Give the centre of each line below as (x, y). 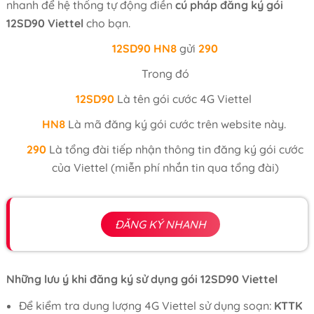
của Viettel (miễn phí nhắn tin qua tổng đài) (165, 168)
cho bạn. (107, 23)
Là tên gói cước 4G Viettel (186, 99)
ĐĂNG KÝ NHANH (160, 224)
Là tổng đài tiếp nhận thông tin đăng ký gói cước (175, 149)
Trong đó (165, 74)
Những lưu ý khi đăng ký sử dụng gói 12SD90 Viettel (142, 279)
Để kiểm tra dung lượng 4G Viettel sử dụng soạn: (146, 306)
